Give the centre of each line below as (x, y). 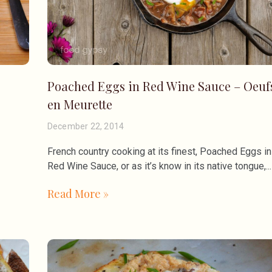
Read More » (78, 193)
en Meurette (80, 104)
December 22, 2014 (86, 126)
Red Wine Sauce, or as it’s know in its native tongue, (156, 166)
